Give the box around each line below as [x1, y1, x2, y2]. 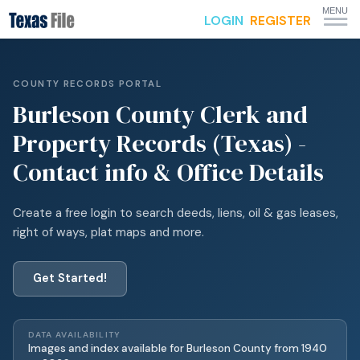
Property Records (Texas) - [13, 127, 306, 160]
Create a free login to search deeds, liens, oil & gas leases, [13, 205, 338, 221]
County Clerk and [110, 98, 308, 131]
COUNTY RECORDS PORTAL [13, 78, 162, 90]
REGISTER [250, 12, 311, 29]
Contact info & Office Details [13, 156, 324, 189]
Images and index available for [27, 341, 186, 355]
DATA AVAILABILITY [27, 329, 121, 340]
